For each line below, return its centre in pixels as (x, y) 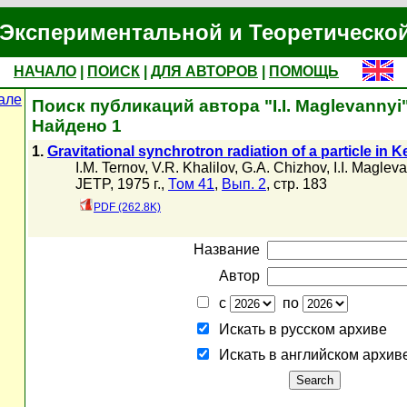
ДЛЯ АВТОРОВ (204, 71)
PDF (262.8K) (127, 207)
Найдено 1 (77, 126)
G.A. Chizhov (284, 168)
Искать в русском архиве (299, 329)
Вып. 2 (244, 184)
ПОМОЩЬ (304, 71)
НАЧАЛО (45, 71)
